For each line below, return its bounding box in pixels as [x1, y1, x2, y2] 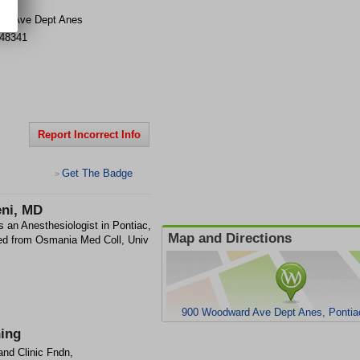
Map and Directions [168, 231, 292, 246]
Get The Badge [62, 167, 133, 179]
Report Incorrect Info [38, 129, 141, 141]
